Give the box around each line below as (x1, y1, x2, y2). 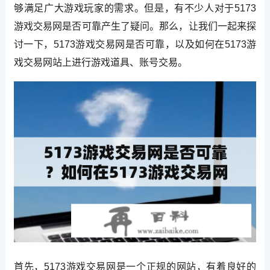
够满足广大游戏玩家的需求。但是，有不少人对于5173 (13, 2, 257, 13)
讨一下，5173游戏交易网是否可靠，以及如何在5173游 (13, 39, 257, 49)
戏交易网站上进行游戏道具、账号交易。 (13, 57, 187, 67)
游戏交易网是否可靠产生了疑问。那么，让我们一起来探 (13, 20, 257, 31)
